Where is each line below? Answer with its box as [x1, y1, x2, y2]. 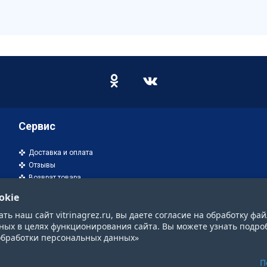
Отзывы [28, 161, 55, 169]
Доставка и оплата [28, 148, 93, 157]
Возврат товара [28, 173, 81, 182]
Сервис [18, 120, 55, 132]
